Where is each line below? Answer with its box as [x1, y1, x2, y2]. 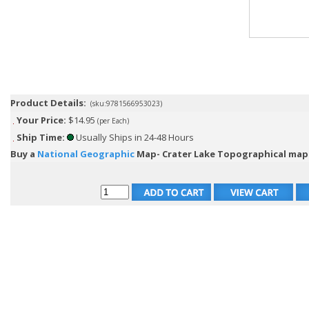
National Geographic [37, 148, 134, 160]
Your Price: [17, 114, 66, 126]
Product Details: [10, 97, 86, 109]
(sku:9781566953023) [90, 99, 162, 108]
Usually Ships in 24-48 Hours [74, 131, 194, 143]
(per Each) [97, 116, 129, 126]
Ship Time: [17, 131, 65, 143]
